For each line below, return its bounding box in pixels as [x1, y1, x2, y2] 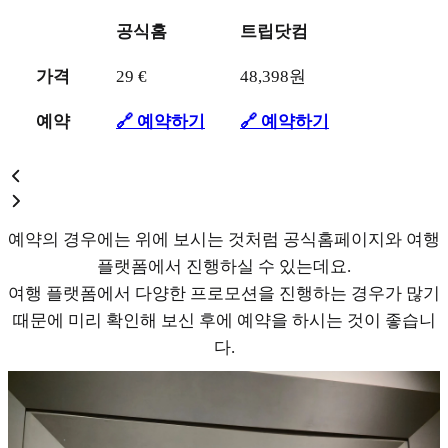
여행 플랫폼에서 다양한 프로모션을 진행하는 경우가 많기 [8, 283, 440, 303]
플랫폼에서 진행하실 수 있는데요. [97, 256, 351, 276]
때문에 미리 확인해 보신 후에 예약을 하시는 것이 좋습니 [12, 310, 436, 330]
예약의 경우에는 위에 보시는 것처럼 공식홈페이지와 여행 [8, 229, 440, 249]
